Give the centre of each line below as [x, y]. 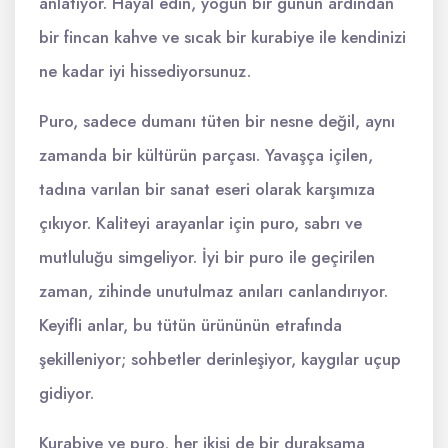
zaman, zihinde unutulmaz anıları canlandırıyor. [213, 291]
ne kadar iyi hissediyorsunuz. [145, 71]
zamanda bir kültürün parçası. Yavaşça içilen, [206, 155]
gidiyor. [66, 393]
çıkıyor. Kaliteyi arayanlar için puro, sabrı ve [200, 223]
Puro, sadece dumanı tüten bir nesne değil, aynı [217, 121]
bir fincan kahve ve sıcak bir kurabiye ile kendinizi [222, 37]
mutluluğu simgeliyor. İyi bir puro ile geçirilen [207, 257]
